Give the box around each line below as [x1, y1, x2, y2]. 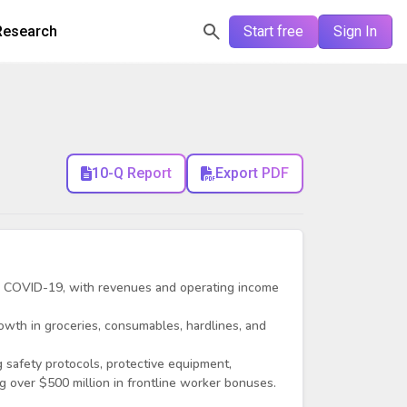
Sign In [333, 23, 377, 40]
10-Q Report [92, 164, 172, 182]
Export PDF [215, 164, 289, 182]
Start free [243, 23, 303, 40]
